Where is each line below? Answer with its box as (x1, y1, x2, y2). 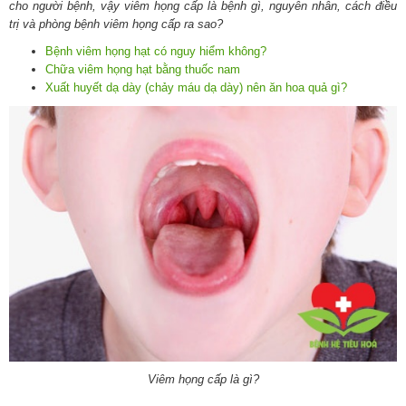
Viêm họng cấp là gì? (147, 372, 259, 386)
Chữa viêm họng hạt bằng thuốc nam (45, 62, 240, 76)
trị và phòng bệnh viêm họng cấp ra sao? (9, 16, 223, 31)
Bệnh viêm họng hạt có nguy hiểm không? (45, 43, 266, 58)
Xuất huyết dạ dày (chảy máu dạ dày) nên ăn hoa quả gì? (45, 80, 347, 94)
